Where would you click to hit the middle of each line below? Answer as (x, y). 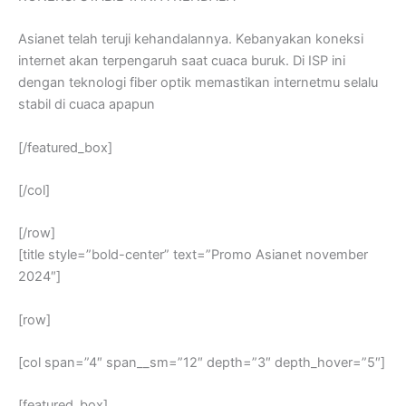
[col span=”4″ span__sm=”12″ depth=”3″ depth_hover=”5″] (202, 362)
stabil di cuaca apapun (87, 105)
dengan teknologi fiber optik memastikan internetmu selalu (198, 83)
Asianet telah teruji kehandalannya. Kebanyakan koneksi (191, 39)
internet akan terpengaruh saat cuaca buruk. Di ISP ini (182, 61)
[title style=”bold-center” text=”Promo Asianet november (193, 255)
